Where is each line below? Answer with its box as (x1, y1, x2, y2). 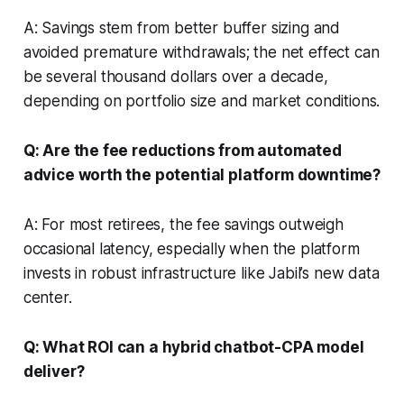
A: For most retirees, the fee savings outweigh (23, 215, 344, 234)
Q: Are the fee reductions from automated (23, 141, 342, 160)
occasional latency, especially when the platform (23, 239, 360, 258)
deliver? (23, 362, 85, 381)
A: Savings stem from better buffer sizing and (23, 18, 341, 37)
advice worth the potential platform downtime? (23, 165, 381, 184)
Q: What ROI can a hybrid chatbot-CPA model (23, 337, 364, 356)
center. (23, 288, 72, 307)
